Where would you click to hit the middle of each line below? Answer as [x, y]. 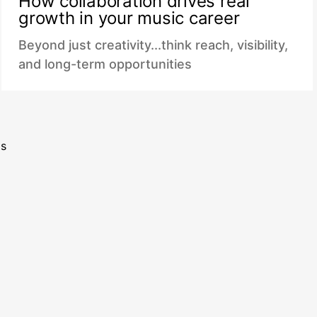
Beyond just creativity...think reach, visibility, [153, 45]
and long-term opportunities [105, 64]
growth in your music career [129, 18]
